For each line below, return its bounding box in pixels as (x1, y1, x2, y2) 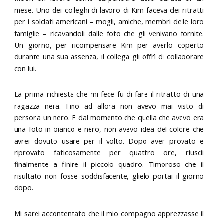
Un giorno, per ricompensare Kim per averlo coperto (14, 39, 204, 50)
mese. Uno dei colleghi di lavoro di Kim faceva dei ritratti (14, 4, 204, 15)
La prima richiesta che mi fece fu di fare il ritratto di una (14, 89, 204, 99)
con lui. (14, 63, 36, 73)
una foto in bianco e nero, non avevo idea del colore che (14, 124, 204, 134)
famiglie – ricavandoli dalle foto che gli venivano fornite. (14, 28, 204, 38)
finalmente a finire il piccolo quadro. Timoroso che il (14, 159, 204, 169)
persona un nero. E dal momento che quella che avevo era (14, 112, 204, 122)
